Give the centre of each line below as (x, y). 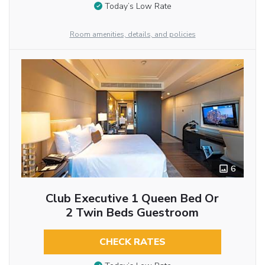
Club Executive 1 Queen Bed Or (132, 198)
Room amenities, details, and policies (132, 34)
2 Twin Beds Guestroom (132, 212)
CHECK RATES (132, 242)
